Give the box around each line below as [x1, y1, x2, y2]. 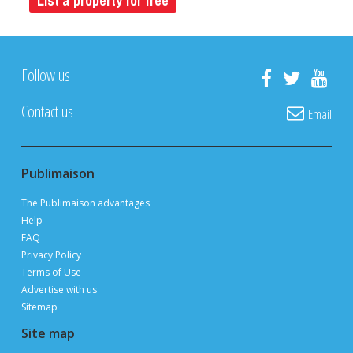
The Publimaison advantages [20, 196, 150, 210]
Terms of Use [20, 266, 81, 279]
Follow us [20, 65, 70, 86]
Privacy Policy [20, 248, 81, 262]
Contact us [20, 101, 73, 122]
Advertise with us [20, 283, 97, 296]
